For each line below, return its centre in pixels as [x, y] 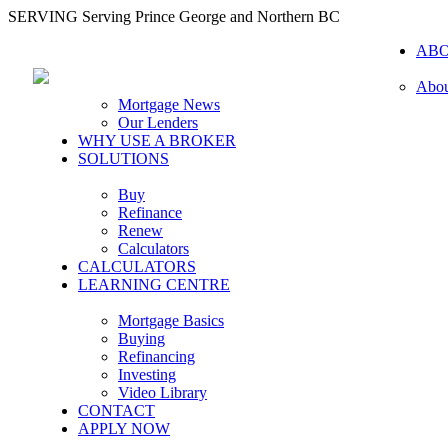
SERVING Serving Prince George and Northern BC [174, 16]
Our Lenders [158, 122]
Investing [147, 374]
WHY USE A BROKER [157, 140]
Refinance [150, 212]
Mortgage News [169, 104]
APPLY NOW [124, 428]
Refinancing [156, 356]
